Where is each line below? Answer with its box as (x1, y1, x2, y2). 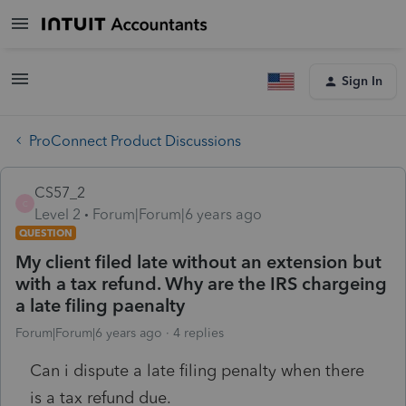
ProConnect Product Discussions (29, 131, 241, 150)
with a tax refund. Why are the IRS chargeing (15, 272, 387, 295)
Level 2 (34, 205, 81, 223)
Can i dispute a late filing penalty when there (30, 360, 364, 381)
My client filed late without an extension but (15, 250, 382, 273)
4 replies (173, 324, 224, 341)
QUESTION (19, 226, 72, 239)
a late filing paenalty (15, 294, 185, 316)
